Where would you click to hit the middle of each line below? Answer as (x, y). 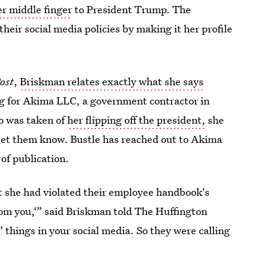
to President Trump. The (132, 9)
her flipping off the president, (137, 120)
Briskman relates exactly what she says (112, 81)
